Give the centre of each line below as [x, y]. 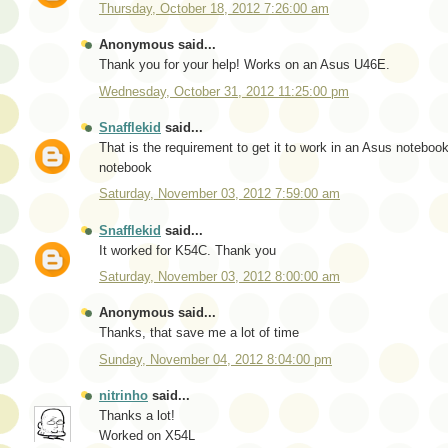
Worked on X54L [147, 436]
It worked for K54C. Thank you [187, 250]
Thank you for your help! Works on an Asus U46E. [244, 65]
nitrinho [123, 396]
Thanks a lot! [137, 416]
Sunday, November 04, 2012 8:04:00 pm [215, 359]
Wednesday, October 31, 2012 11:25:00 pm [224, 91]
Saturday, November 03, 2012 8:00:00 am [219, 277]
